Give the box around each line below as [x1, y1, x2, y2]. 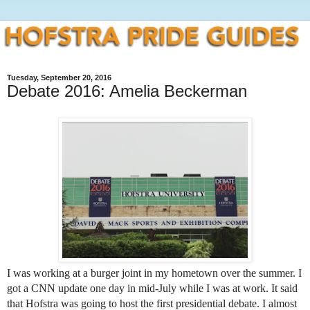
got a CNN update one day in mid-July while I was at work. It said [7, 282, 298, 294]
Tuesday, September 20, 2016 [7, 73, 111, 82]
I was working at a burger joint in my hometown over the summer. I [7, 266, 302, 279]
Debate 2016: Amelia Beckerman [7, 81, 247, 100]
